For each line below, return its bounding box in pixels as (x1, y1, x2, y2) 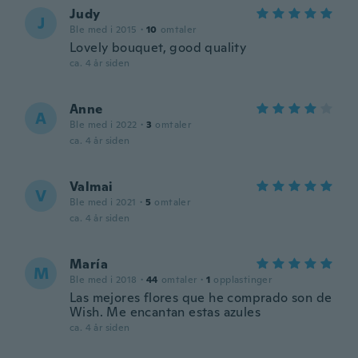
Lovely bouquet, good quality (70, 39, 247, 56)
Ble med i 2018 (70, 273, 137, 286)
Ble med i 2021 (70, 196, 137, 209)
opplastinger (213, 273, 272, 286)
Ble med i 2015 (70, 23, 137, 36)
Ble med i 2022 (70, 118, 137, 131)
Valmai (70, 178, 113, 195)
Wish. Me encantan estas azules (70, 304, 261, 320)
